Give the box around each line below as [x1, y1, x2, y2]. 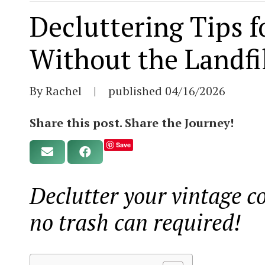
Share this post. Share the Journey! [30, 115, 234, 131]
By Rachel [30, 83, 82, 99]
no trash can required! [30, 208, 246, 237]
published [108, 83, 165, 99]
